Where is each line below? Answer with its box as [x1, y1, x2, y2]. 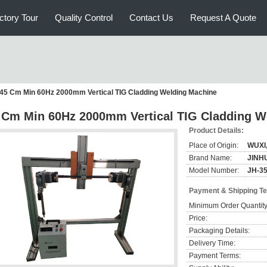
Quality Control [55, 13, 113, 23]
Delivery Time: [189, 239, 235, 247]
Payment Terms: [189, 252, 241, 260]
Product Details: [189, 126, 244, 135]
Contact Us [129, 13, 173, 23]
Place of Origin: [189, 141, 238, 150]
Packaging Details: [189, 226, 250, 235]
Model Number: [189, 166, 239, 175]
